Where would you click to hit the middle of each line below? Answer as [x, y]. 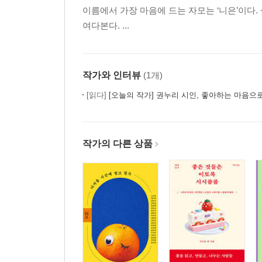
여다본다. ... [106, 25]
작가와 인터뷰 [112, 75]
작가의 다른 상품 [118, 144]
